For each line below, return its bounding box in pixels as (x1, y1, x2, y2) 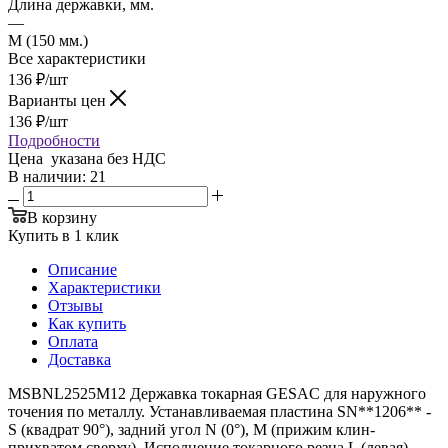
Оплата (48, 332, 98, 350)
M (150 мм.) (8, 31, 88, 49)
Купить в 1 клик (8, 226, 119, 244)
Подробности (8, 131, 100, 149)
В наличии (8, 167, 82, 185)
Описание (48, 260, 117, 278)
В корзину (27, 208, 97, 226)
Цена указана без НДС (8, 149, 166, 167)
